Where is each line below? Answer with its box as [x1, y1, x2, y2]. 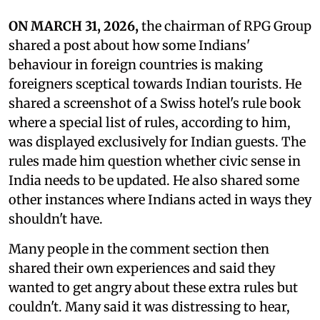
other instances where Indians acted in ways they [9, 191, 311, 209]
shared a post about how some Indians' [9, 37, 250, 54]
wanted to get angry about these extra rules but [9, 279, 298, 296]
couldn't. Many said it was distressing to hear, [9, 299, 290, 316]
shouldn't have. [9, 211, 103, 228]
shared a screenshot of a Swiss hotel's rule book [9, 95, 301, 112]
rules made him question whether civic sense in [9, 153, 301, 170]
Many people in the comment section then [9, 241, 269, 258]
